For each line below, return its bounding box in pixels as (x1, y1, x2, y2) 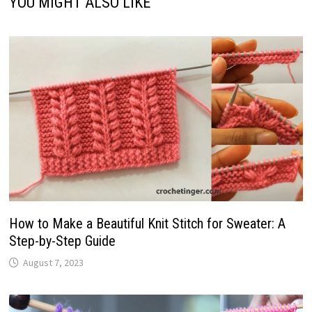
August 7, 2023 (22, 256, 84, 270)
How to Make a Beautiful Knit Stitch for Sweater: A (8, 215, 286, 233)
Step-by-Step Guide (8, 233, 116, 250)
